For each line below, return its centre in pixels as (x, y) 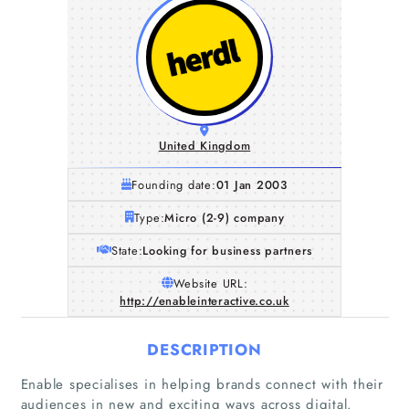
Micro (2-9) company (225, 217)
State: (127, 250)
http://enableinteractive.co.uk (204, 300)
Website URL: (210, 283)
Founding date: (174, 184)
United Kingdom (204, 146)
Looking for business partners (228, 250)
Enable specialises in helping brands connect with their (202, 384)
